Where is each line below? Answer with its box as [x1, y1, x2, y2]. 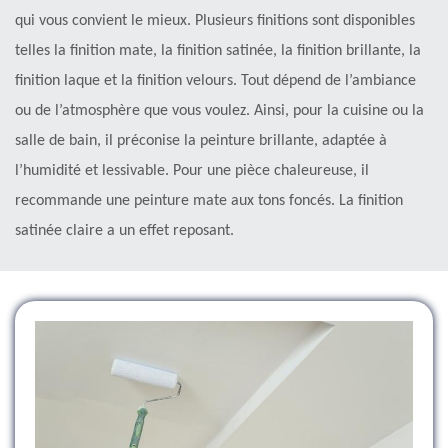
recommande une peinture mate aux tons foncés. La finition [15, 192, 403, 209]
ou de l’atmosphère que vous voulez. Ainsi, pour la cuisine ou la [15, 102, 424, 119]
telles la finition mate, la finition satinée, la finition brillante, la [15, 42, 421, 59]
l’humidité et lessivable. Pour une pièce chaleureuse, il [15, 162, 369, 179]
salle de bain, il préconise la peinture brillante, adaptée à [15, 132, 387, 149]
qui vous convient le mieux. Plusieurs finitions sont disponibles [15, 12, 415, 29]
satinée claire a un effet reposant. [15, 222, 234, 239]
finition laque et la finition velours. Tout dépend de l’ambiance [15, 72, 416, 89]
